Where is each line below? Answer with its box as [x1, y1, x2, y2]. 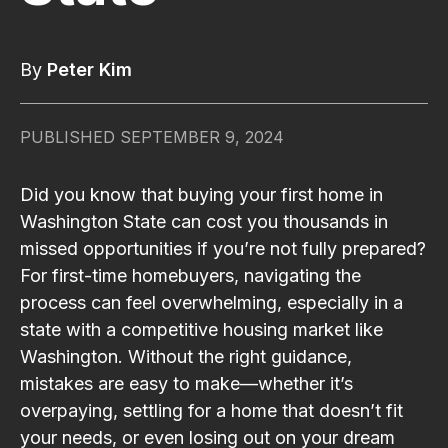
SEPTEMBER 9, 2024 [120, 126, 284, 147]
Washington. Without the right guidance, [20, 345, 352, 367]
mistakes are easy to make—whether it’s [20, 372, 353, 394]
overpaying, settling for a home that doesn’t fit [20, 399, 403, 421]
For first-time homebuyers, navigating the [20, 264, 361, 286]
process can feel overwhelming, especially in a [20, 291, 403, 313]
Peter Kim [47, 58, 132, 80]
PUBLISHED [20, 126, 115, 147]
